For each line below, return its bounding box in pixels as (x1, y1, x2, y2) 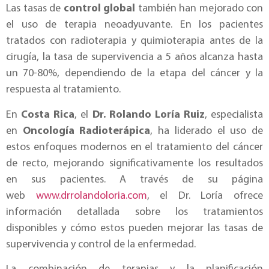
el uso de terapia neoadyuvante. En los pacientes (6, 19, 263, 31)
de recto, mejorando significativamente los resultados (6, 157, 263, 169)
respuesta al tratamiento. (6, 84, 121, 96)
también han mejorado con (135, 3, 263, 15)
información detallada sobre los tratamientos (6, 206, 263, 218)
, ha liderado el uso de (150, 125, 264, 137)
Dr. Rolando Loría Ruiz (92, 109, 205, 121)
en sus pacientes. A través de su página (6, 174, 263, 186)
